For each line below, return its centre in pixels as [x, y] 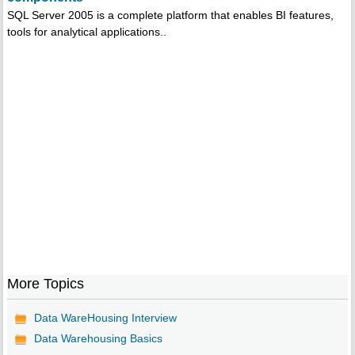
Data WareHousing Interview [105, 318]
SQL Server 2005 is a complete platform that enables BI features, [170, 15]
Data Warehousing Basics [98, 339]
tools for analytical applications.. [86, 32]
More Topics [45, 284]
